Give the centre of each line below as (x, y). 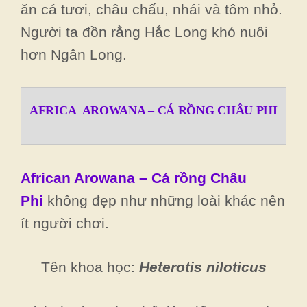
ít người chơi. (65, 223)
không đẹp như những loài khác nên (166, 200)
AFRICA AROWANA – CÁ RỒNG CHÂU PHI (153, 110)
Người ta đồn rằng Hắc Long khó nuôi (144, 32)
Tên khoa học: (90, 267)
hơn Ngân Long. (74, 54)
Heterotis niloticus (202, 267)
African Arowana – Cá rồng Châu (134, 177)
